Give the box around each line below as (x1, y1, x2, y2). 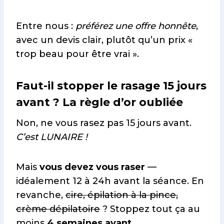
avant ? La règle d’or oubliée (16, 95, 183, 109)
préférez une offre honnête (75, 20, 196, 32)
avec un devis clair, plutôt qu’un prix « (16, 34, 192, 46)
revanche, (16, 189, 65, 201)
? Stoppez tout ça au (100, 203, 200, 215)
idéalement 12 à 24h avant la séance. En (16, 175, 204, 187)
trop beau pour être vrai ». (16, 48, 139, 60)
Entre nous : (16, 20, 75, 32)
